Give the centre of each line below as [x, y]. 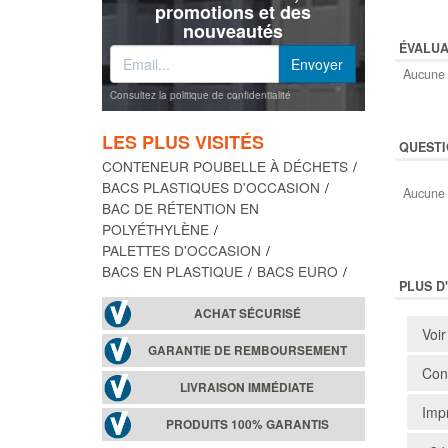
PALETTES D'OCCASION [181, 249]
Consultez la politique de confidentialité [200, 94]
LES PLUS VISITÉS [183, 141]
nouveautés [233, 30]
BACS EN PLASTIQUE [172, 270]
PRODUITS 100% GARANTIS [247, 424]
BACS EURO [297, 270]
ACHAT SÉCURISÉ [247, 313]
